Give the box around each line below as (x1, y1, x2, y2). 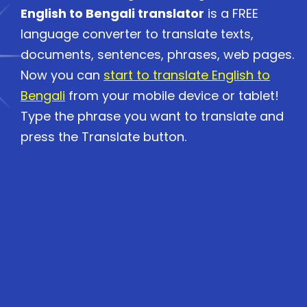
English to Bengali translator (21, 5, 204, 22)
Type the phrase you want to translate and (21, 108, 284, 125)
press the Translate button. (21, 128, 186, 145)
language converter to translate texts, (21, 25, 254, 42)
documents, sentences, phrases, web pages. (21, 46, 294, 63)
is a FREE (204, 5, 258, 22)
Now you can (21, 66, 103, 84)
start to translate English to (103, 66, 270, 84)
